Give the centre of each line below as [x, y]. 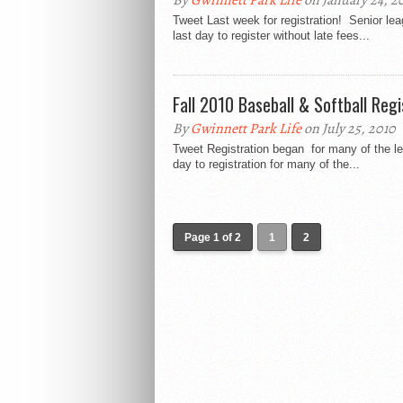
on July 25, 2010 [349, 129]
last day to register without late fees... [271, 36]
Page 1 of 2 [213, 237]
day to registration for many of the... [266, 164]
